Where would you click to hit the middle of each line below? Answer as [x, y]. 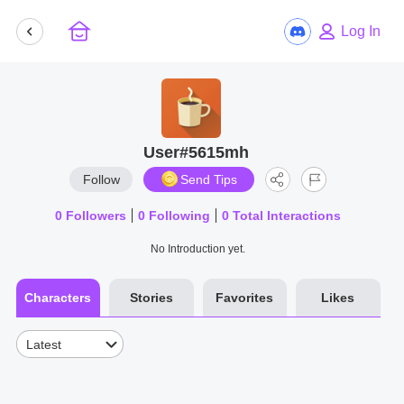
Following [178, 216]
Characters [58, 298]
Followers [95, 216]
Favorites [245, 298]
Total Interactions [285, 216]
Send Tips [209, 179]
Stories [151, 298]
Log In [360, 31]
